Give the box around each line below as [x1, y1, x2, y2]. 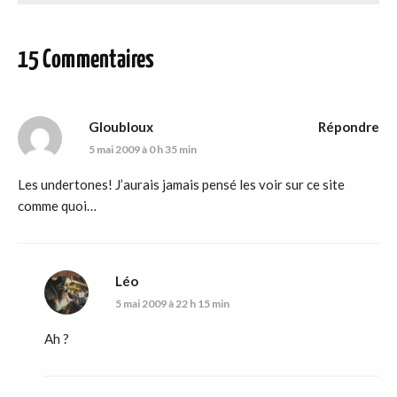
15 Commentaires [18, 48, 154, 74]
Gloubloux [89, 119, 153, 136]
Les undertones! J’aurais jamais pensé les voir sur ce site [18, 176, 345, 193]
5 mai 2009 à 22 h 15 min [115, 297, 230, 311]
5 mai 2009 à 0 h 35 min [89, 143, 197, 157]
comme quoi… [18, 198, 97, 214]
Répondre [318, 119, 379, 136]
